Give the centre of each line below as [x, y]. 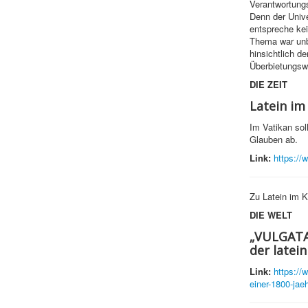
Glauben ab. [273, 140]
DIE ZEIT [268, 85]
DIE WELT [271, 215]
